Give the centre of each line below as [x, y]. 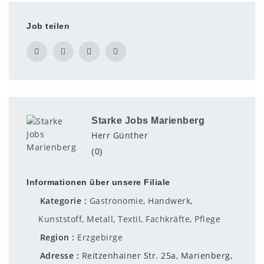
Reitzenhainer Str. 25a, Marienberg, [157, 256]
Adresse [57, 256]
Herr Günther [120, 136]
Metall [100, 219]
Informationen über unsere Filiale [98, 182]
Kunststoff [60, 219]
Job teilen [48, 26]
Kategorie [61, 201]
